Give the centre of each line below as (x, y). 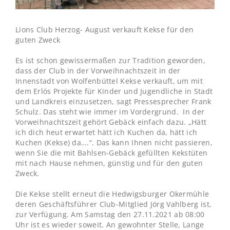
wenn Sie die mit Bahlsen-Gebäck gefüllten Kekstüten (111, 153)
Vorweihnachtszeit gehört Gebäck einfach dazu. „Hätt (111, 122)
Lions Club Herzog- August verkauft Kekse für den (104, 30)
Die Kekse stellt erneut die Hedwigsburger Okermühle (112, 194)
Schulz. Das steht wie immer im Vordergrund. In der (110, 112)
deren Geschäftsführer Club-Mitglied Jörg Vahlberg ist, (113, 204)
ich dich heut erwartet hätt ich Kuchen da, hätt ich (106, 132)
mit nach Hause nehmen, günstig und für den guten (109, 163)
